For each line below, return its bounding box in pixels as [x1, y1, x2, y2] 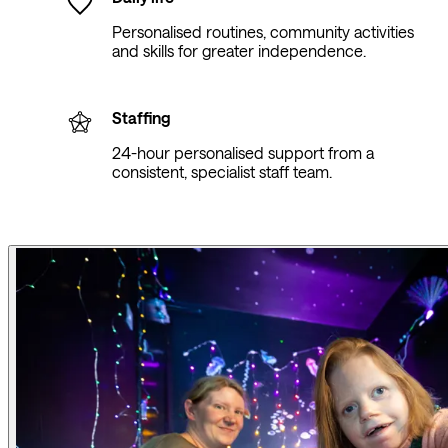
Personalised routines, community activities [112, 22, 414, 42]
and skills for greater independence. [112, 41, 366, 61]
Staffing [112, 108, 171, 128]
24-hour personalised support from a [112, 143, 374, 163]
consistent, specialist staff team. [112, 162, 332, 182]
